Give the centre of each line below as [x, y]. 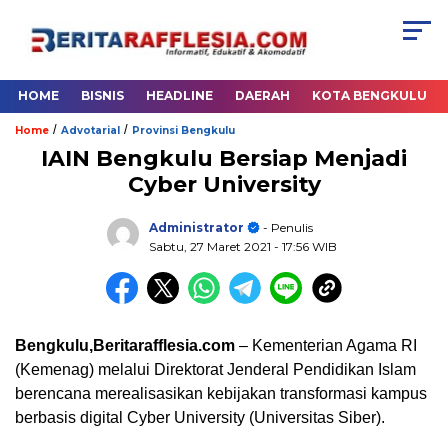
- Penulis [286, 227]
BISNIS [102, 96]
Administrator [196, 227]
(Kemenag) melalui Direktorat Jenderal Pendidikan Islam [215, 370]
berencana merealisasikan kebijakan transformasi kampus [221, 394]
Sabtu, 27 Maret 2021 [211, 246]
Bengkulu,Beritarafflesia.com [125, 346]
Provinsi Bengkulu [183, 131]
